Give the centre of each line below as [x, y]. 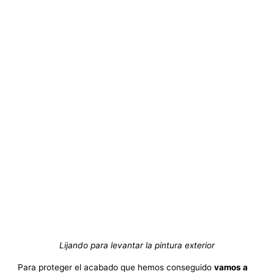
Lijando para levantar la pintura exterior [137, 246]
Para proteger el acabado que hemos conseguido [116, 268]
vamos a [231, 268]
